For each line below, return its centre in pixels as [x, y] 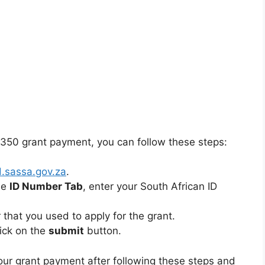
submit [66, 231]
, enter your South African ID [150, 186]
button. [103, 231]
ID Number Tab [46, 186]
